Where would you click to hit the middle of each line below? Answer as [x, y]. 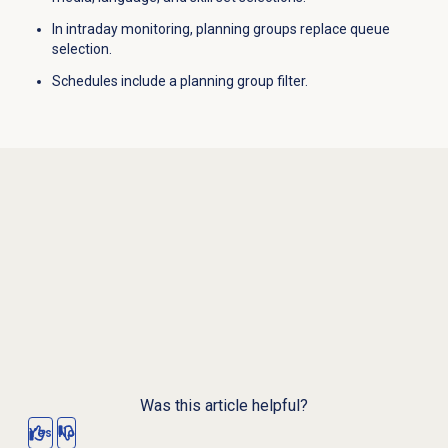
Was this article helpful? [224, 406]
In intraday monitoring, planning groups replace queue [220, 29]
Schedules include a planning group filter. [179, 81]
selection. [81, 49]
